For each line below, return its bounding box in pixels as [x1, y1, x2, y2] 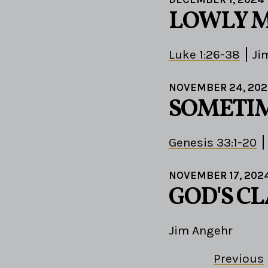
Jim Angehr [169, 223, 233, 238]
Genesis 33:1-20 [169, 135, 257, 150]
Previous [214, 251, 264, 266]
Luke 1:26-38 [169, 47, 240, 62]
